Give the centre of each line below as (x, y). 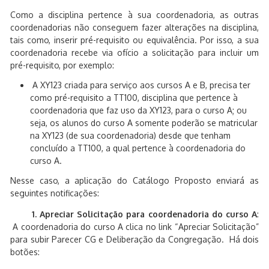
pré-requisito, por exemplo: (62, 65)
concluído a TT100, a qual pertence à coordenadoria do (138, 148)
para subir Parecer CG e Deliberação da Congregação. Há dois (134, 239)
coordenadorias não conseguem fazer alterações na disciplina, (134, 27)
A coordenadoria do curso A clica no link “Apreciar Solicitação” (134, 227)
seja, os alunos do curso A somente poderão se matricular (144, 123)
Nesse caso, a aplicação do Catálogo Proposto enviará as (134, 180)
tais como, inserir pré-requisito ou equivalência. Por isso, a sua (134, 40)
